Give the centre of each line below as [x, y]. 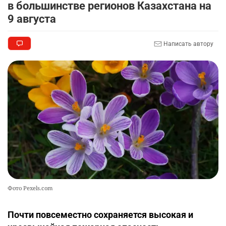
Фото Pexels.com [30, 188]
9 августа [32, 19]
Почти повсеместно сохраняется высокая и [100, 215]
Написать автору [188, 44]
